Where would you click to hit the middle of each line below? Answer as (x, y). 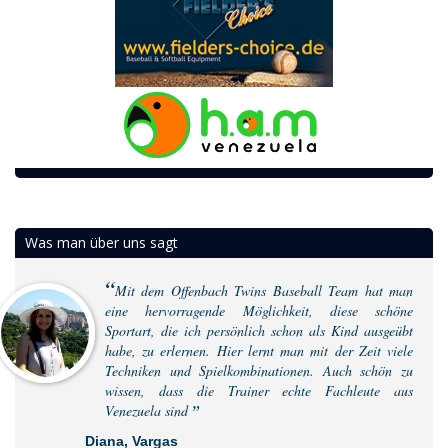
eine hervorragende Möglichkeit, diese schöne (259, 310)
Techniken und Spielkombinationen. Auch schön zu (259, 370)
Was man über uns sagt (101, 242)
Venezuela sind (148, 410)
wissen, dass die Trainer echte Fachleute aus (259, 390)
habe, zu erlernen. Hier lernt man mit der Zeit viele (259, 350)
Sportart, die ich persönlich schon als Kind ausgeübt (259, 330)
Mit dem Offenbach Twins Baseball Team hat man (264, 290)
